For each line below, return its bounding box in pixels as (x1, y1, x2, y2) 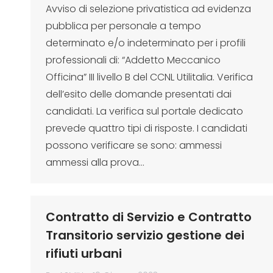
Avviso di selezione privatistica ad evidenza (46, 2, 251, 16)
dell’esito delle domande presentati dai (46, 87, 232, 101)
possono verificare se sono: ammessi (46, 138, 222, 152)
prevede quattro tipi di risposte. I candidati (46, 121, 247, 135)
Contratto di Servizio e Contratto (46, 208, 252, 225)
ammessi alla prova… (46, 155, 144, 169)
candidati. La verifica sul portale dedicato (46, 104, 243, 118)
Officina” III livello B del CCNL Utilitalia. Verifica (46, 70, 253, 84)
